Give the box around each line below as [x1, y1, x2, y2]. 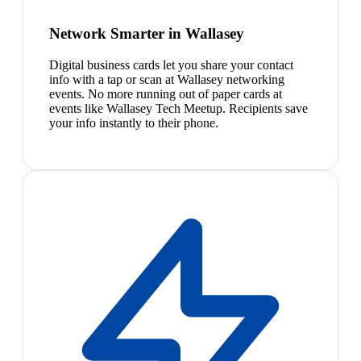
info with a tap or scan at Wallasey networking [49, 72, 284, 86]
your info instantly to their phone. [49, 115, 218, 130]
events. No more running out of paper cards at [49, 86, 282, 101]
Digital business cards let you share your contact [49, 57, 293, 72]
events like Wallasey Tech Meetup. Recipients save [49, 101, 308, 115]
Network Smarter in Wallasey [49, 25, 244, 43]
